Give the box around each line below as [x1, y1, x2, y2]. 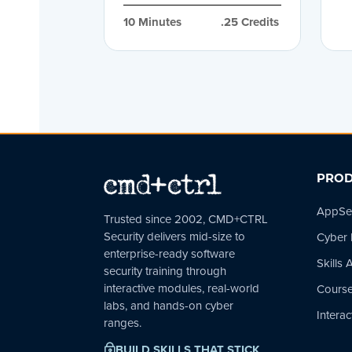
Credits [238, 13, 280, 31]
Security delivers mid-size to [104, 227, 245, 244]
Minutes [135, 13, 181, 31]
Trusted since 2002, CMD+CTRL [104, 210, 268, 227]
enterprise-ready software [104, 244, 235, 262]
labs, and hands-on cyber [104, 296, 233, 313]
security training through [104, 262, 226, 279]
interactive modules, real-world [104, 279, 259, 296]
